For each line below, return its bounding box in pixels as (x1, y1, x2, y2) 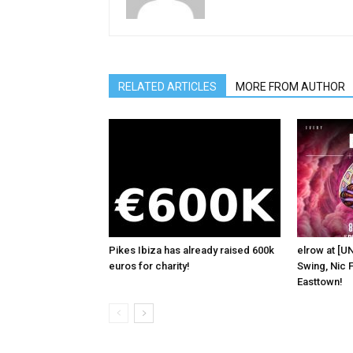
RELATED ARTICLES (118, 80, 217, 93)
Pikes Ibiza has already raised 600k (109, 244, 274, 256)
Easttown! (297, 276, 343, 288)
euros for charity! (109, 260, 190, 272)
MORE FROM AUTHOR (236, 80, 345, 93)
